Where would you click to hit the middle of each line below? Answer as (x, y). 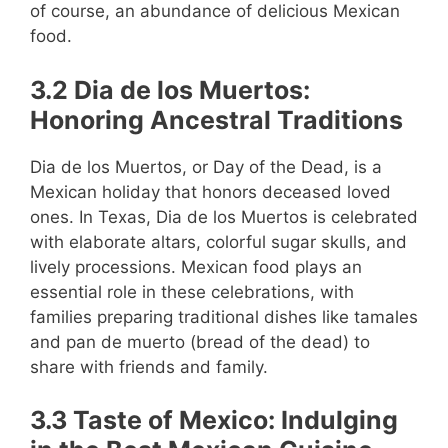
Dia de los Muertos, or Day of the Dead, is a (206, 166)
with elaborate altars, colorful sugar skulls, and (218, 241)
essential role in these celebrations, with (192, 291)
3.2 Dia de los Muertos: (170, 89)
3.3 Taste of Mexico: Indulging (214, 420)
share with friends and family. (149, 366)
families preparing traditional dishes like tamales (224, 316)
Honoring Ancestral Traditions (216, 119)
